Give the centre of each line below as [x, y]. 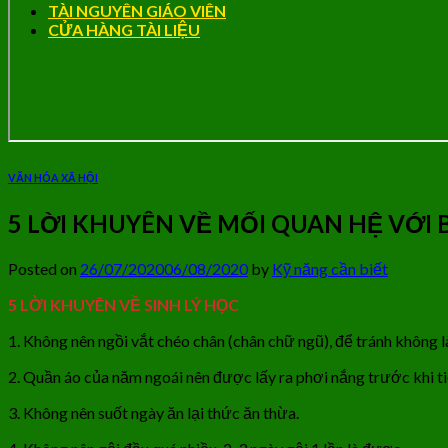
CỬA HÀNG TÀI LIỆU [124, 29]
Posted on [44, 268]
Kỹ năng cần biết [330, 268]
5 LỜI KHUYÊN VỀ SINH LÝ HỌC [123, 304]
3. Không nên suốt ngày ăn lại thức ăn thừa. [153, 412]
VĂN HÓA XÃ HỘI [53, 177]
